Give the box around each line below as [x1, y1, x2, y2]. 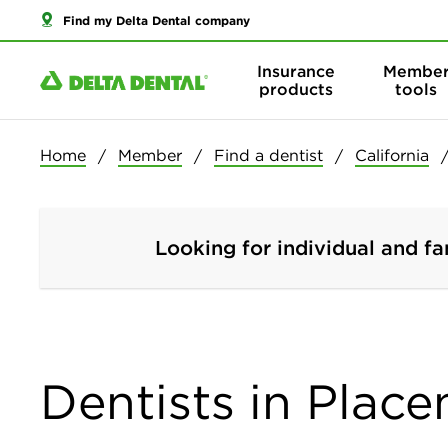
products [259, 79, 333, 100]
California [355, 145, 429, 165]
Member [118, 145, 182, 165]
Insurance [257, 61, 335, 82]
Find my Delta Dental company [63, 11, 250, 28]
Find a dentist [214, 145, 323, 165]
